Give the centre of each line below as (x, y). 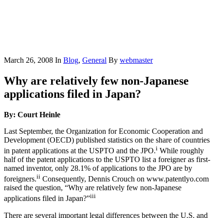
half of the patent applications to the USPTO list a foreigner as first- (107, 160)
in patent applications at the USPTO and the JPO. (80, 151)
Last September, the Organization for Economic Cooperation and (103, 131)
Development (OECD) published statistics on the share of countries (107, 140)
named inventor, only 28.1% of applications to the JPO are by (98, 168)
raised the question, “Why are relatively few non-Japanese (93, 188)
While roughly (181, 151)
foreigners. (20, 179)
